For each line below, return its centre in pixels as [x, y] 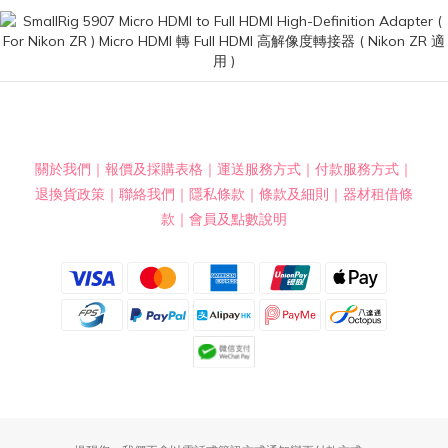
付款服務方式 [357, 169]
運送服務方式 [259, 169]
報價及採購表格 [154, 169]
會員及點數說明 [238, 219]
